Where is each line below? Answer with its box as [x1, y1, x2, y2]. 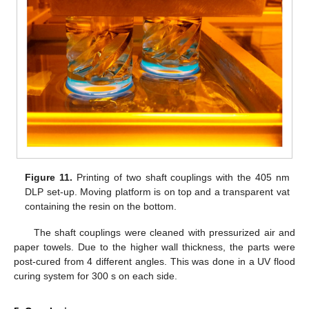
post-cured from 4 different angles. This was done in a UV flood [14, 256, 295, 268]
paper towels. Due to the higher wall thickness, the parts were [14, 241, 295, 253]
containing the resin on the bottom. [25, 201, 177, 212]
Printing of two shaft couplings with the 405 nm [72, 172, 290, 183]
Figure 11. [25, 172, 73, 183]
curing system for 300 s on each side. [14, 270, 177, 282]
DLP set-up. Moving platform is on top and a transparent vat [25, 186, 290, 198]
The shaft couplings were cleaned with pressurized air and [33, 227, 295, 239]
